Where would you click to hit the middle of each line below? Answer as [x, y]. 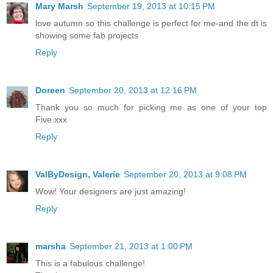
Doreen [50, 90]
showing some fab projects [87, 36]
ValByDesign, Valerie [78, 175]
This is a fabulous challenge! [90, 264]
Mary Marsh [59, 6]
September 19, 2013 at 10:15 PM [151, 6]
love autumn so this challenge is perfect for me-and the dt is [151, 23]
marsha [51, 246]
